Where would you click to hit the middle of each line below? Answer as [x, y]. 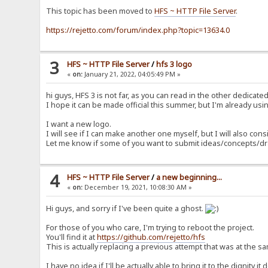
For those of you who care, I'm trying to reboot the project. [150, 228]
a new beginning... [189, 178]
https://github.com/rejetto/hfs [151, 237]
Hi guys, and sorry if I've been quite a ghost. [126, 209]
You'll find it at [72, 237]
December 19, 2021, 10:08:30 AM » [138, 188]
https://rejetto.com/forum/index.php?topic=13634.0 [138, 31]
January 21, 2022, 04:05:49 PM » [132, 74]
